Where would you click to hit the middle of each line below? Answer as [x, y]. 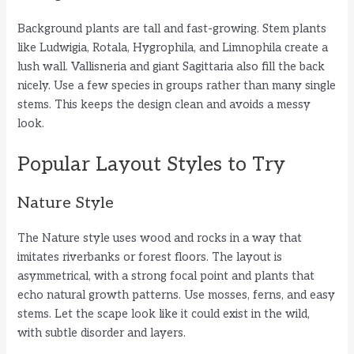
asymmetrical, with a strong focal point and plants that [166, 277]
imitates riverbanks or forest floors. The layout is [150, 258]
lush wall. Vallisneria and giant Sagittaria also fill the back [171, 66]
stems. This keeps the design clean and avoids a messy [164, 104]
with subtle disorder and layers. [102, 333]
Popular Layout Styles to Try [152, 165]
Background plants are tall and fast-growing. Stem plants [172, 28]
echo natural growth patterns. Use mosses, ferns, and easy [177, 296]
